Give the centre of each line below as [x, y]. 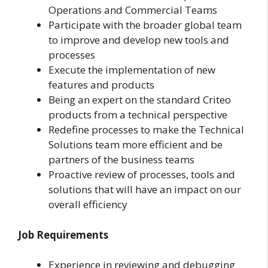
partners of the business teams [121, 160]
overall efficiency [88, 205]
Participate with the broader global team [145, 25]
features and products [101, 85]
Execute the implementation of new [132, 70]
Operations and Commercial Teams [133, 10]
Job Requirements [63, 234]
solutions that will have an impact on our [145, 190]
